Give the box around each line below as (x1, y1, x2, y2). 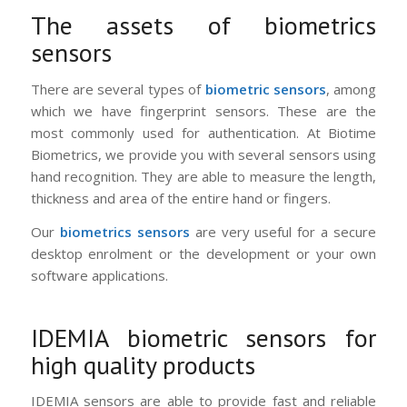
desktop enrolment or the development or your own (30, 243, 377, 263)
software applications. (30, 265, 168, 284)
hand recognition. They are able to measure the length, (30, 166, 377, 185)
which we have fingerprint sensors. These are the (30, 101, 377, 120)
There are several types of (30, 79, 205, 98)
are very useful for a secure (189, 222, 377, 241)
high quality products (30, 347, 255, 382)
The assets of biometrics (30, 8, 377, 43)
